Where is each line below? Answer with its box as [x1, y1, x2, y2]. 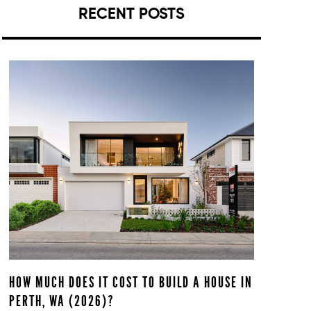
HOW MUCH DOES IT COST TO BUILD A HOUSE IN [8, 275, 253, 291]
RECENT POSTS [78, 3, 185, 23]
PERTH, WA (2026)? [8, 294, 115, 310]
